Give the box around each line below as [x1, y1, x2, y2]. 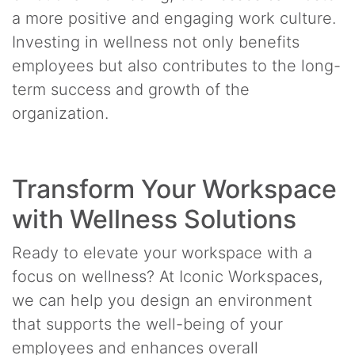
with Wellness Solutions [12, 203, 296, 235]
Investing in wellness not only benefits [12, 32, 300, 52]
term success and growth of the [12, 79, 250, 99]
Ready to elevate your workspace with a [12, 242, 312, 262]
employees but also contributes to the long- [12, 55, 341, 75]
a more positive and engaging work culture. [12, 8, 336, 28]
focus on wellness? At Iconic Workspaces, [12, 266, 323, 286]
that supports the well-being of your [12, 314, 283, 334]
